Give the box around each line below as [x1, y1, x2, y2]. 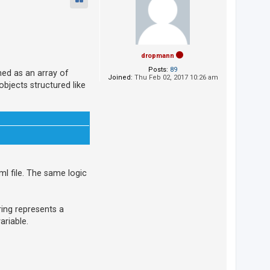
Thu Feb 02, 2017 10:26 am [132, 74, 218, 82]
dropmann [141, 52, 174, 60]
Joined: [107, 74, 133, 82]
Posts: [148, 66, 168, 74]
